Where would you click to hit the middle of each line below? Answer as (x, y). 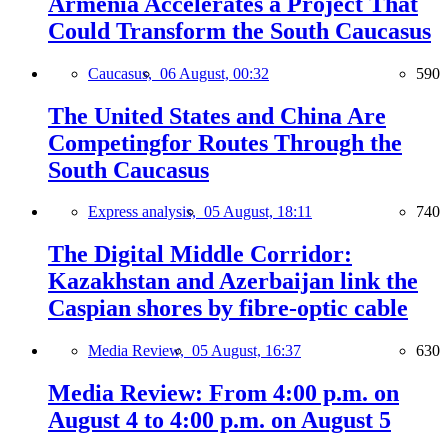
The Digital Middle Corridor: (200, 254)
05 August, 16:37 (246, 351)
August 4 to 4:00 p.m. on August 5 (219, 420)
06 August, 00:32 (214, 73)
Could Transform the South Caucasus (239, 30)
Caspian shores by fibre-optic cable (228, 308)
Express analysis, (146, 212)
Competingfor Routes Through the (225, 142)
